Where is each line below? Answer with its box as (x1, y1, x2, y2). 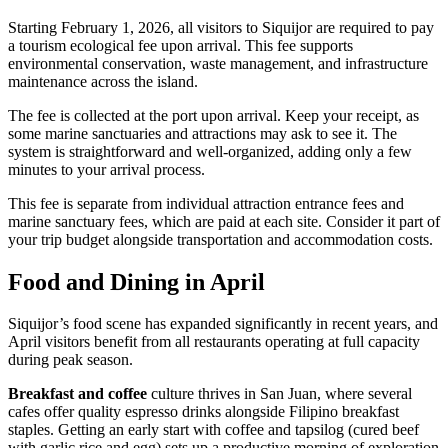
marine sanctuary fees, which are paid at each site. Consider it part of (8, 212, 440, 230)
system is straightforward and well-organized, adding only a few (8, 142, 412, 160)
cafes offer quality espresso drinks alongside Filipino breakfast (8, 403, 399, 421)
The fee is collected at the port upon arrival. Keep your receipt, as (8, 106, 419, 124)
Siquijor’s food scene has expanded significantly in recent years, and (8, 315, 438, 333)
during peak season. (8, 351, 133, 369)
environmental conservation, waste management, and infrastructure (8, 54, 428, 72)
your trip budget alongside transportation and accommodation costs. (8, 230, 433, 248)
